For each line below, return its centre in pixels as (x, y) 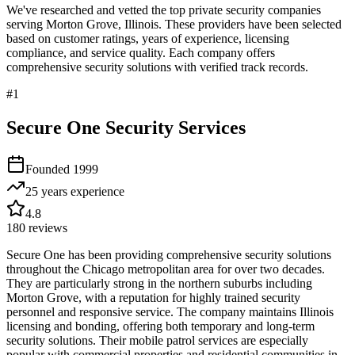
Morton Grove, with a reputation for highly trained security (153, 297)
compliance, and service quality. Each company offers (141, 52)
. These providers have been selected (250, 24)
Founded (49, 169)
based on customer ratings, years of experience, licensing (148, 38)
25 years (46, 191)
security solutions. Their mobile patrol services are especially (157, 340)
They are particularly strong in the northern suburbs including (159, 283)
